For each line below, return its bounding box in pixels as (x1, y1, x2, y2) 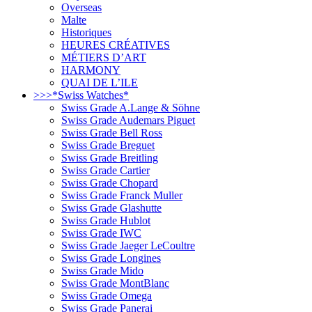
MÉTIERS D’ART (61, 51, 146, 63)
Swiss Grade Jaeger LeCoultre (61, 239, 195, 251)
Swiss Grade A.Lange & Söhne (61, 101, 200, 114)
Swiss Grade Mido (61, 264, 143, 276)
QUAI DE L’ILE (61, 76, 138, 88)
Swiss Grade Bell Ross (61, 126, 162, 139)
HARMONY (61, 63, 120, 76)
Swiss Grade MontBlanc (61, 276, 169, 289)
